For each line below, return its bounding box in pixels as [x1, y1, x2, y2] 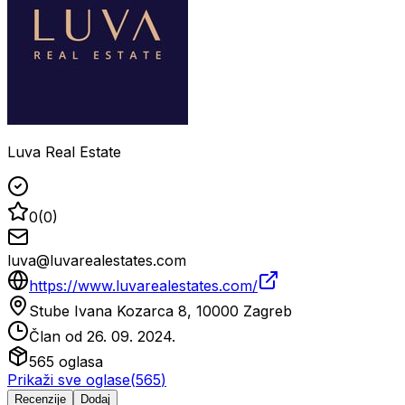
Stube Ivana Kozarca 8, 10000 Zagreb [29, 302, 292, 321]
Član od [29, 327, 87, 346]
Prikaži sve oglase [7, 371, 130, 390]
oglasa [54, 353, 103, 372]
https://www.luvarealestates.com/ [29, 277, 258, 296]
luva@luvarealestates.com [7, 251, 186, 270]
